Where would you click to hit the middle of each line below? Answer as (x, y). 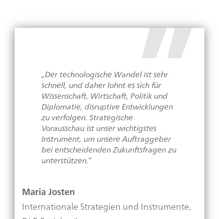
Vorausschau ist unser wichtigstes (99, 128)
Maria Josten (48, 191)
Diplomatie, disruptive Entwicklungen (107, 106)
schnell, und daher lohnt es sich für (101, 85)
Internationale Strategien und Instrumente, (107, 206)
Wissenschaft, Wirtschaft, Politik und (105, 96)
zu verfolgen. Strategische (87, 117)
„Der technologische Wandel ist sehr (105, 74)
